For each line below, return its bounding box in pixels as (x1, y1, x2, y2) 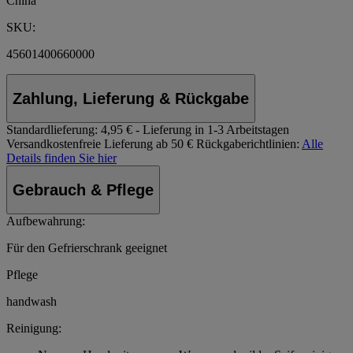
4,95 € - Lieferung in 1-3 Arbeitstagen (101, 123, 289, 137)
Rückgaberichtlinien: (196, 137, 299, 151)
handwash (6, 295, 57, 309)
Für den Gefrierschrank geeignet (6, 241, 167, 255)
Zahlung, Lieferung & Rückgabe (13, 89, 249, 107)
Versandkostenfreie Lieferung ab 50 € (6, 137, 193, 151)
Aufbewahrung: (6, 214, 85, 229)
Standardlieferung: (6, 123, 98, 137)
